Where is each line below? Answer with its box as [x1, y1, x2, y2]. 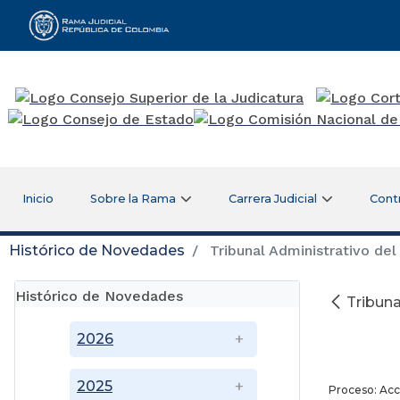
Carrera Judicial [229, 191, 318, 205]
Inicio [21, 191, 54, 205]
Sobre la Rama [90, 191, 177, 205]
